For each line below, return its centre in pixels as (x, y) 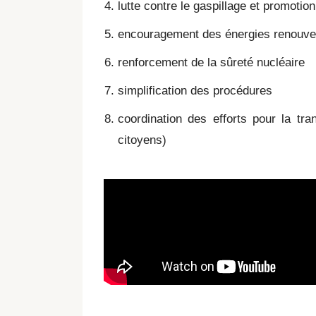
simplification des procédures (195, 91)
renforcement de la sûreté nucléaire (211, 62)
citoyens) (142, 140)
